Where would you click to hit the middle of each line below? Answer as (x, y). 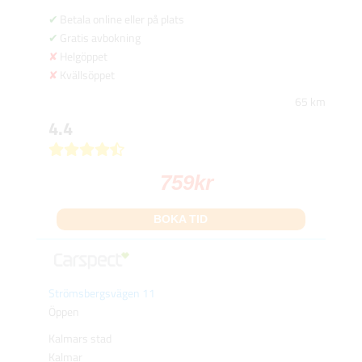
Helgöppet (83, 56)
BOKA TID (181, 219)
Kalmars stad (80, 339)
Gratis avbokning (100, 37)
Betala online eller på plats (122, 19)
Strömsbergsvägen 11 (101, 293)
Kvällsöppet (87, 74)
